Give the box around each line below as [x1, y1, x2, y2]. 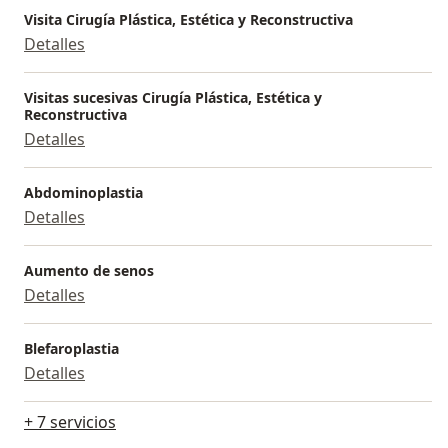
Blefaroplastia [24, 338, 119, 358]
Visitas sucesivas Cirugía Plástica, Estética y [24, 87, 322, 107]
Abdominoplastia [24, 182, 143, 202]
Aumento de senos [24, 260, 154, 280]
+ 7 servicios [24, 410, 116, 433]
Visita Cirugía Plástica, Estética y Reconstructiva [24, 9, 353, 29]
